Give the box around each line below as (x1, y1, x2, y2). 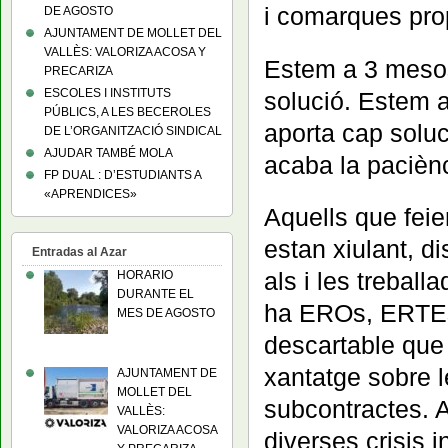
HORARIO (117, 268, 173, 282)
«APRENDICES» (44, 187, 137, 201)
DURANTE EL (117, 287, 194, 301)
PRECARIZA (44, 64, 113, 78)
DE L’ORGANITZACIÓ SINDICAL (44, 124, 222, 138)
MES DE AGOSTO (117, 306, 215, 320)
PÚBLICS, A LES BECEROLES (44, 105, 211, 119)
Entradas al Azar (32, 245, 127, 259)
